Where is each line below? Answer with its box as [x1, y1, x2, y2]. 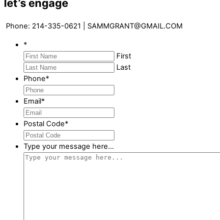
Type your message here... [24, 141, 114, 151]
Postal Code [24, 119, 65, 128]
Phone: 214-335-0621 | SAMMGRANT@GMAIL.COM [4, 22, 183, 31]
